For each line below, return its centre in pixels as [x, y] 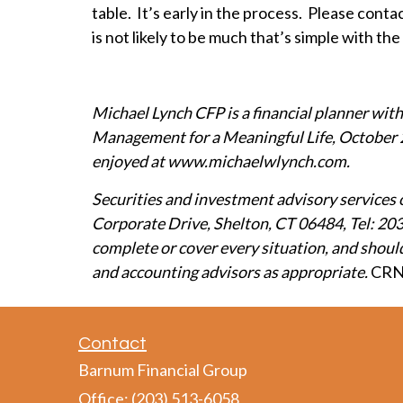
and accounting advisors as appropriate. [231, 272]
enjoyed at [130, 161]
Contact [112, 344]
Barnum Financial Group [163, 370]
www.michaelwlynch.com [257, 161]
